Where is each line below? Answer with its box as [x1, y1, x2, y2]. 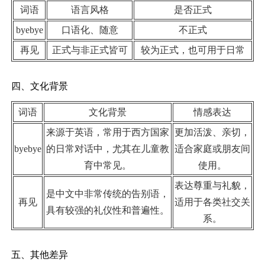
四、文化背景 [11, 80, 68, 91]
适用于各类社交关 [174, 196, 250, 207]
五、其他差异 [11, 249, 68, 260]
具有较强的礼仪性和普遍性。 [46, 205, 169, 215]
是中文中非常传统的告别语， [46, 188, 169, 199]
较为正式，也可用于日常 [141, 44, 245, 55]
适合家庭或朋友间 [174, 143, 250, 154]
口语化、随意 [61, 24, 118, 35]
